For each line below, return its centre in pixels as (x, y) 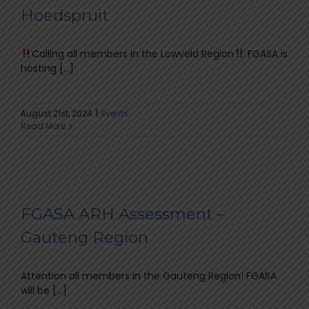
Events (115, 113)
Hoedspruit (64, 15)
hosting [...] (47, 68)
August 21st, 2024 (57, 113)
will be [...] (44, 290)
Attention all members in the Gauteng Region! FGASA (149, 276)
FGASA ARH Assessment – (122, 213)
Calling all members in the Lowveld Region (132, 54)
